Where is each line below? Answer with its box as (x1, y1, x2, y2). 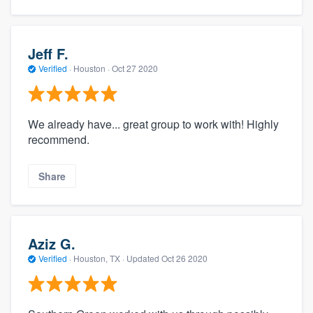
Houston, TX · (71, 252, 126, 264)
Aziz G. (28, 233, 75, 254)
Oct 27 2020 (112, 61, 158, 74)
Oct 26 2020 (161, 252, 208, 264)
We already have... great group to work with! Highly (28, 116, 279, 133)
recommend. (28, 131, 89, 148)
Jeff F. (28, 43, 68, 64)
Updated (126, 252, 161, 264)
